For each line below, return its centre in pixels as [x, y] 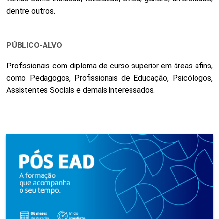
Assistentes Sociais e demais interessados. [81, 90]
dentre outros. [31, 11]
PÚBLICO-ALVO [34, 45]
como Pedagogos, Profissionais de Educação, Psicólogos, [109, 78]
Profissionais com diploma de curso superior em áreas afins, [109, 66]
